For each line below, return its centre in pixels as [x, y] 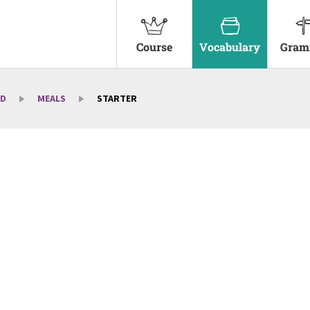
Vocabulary [230, 47]
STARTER [117, 98]
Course [154, 47]
